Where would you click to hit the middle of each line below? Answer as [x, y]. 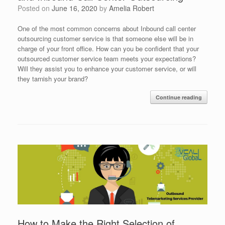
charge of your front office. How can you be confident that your [108, 49]
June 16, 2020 [75, 8]
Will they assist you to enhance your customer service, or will [107, 69]
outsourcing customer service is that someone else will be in [105, 39]
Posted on [37, 8]
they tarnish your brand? [53, 79]
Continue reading [179, 97]
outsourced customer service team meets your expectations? [107, 59]
